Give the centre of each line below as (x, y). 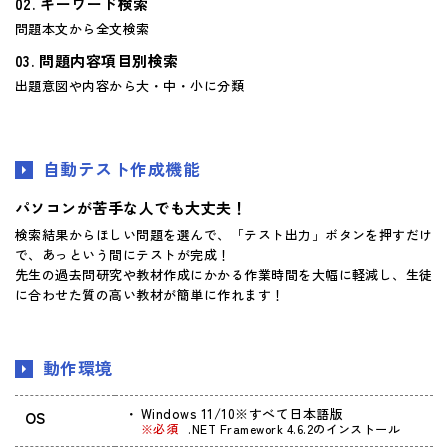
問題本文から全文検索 (82, 28)
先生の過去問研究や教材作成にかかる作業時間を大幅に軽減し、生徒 (224, 274)
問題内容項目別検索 (109, 60)
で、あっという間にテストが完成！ (123, 254)
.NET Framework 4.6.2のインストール (294, 428)
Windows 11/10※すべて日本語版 (242, 413)
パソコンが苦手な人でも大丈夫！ (131, 207)
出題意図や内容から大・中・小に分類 (130, 85)
